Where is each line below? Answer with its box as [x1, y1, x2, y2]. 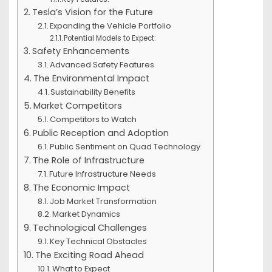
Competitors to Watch [50, 114, 137, 126]
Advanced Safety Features [50, 59, 155, 71]
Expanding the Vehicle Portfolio [50, 20, 172, 32]
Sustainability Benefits [50, 86, 136, 98]
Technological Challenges [32, 222, 147, 234]
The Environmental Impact [33, 72, 149, 85]
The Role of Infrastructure [32, 154, 144, 167]
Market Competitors [33, 100, 122, 112]
